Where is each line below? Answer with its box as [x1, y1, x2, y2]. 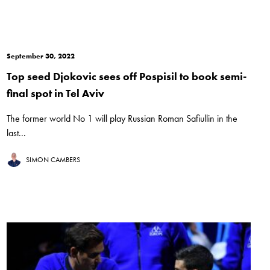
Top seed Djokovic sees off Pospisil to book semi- [6, 69, 246, 84]
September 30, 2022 [6, 51, 75, 61]
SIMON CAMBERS [25, 155, 80, 165]
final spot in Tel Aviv [6, 86, 104, 101]
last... [6, 127, 26, 140]
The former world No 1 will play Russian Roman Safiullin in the [6, 112, 237, 125]
